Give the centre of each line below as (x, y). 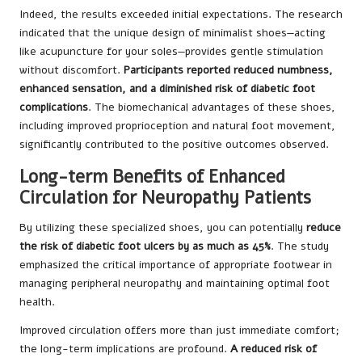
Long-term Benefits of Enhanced (152, 176)
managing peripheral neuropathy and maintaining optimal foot (175, 283)
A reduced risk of (274, 348)
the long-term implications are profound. (125, 348)
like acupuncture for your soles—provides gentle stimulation (171, 51)
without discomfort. (72, 69)
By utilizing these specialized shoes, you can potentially (163, 227)
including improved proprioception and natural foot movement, (177, 125)
